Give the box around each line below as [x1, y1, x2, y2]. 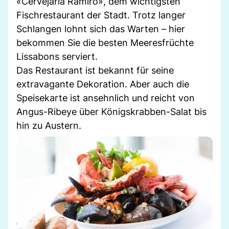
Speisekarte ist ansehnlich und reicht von [16, 92, 195, 103]
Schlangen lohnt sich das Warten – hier [16, 23, 185, 34]
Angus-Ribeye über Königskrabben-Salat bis [16, 106, 207, 117]
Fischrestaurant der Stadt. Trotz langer [16, 9, 186, 20]
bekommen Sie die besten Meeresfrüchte [16, 37, 194, 48]
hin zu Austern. [16, 120, 81, 131]
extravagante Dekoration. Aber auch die [16, 78, 189, 89]
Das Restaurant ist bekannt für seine [16, 64, 174, 76]
